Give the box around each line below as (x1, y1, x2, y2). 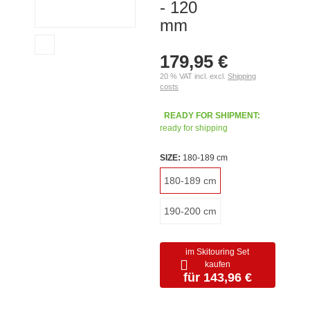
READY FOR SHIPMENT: (163, 111, 260, 120)
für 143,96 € (183, 271, 252, 284)
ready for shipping (159, 123, 228, 133)
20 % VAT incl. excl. (159, 72, 228, 80)
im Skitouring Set (185, 247, 250, 257)
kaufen (204, 259, 230, 269)
